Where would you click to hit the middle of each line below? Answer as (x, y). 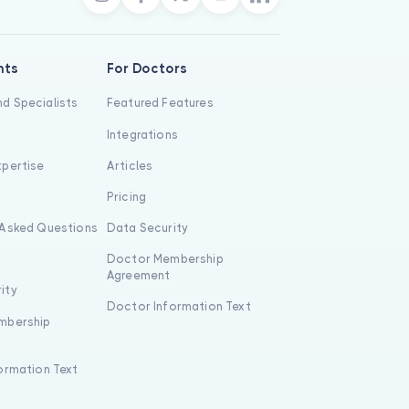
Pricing (126, 196)
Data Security (147, 228)
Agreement (138, 276)
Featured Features (160, 103)
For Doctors (147, 69)
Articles (130, 165)
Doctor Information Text (178, 307)
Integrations (142, 134)
